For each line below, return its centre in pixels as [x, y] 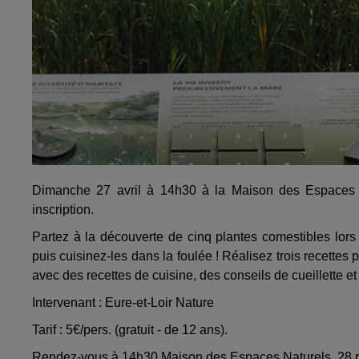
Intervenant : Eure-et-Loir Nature [123, 302]
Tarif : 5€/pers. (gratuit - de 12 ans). [130, 329]
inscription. [63, 209]
